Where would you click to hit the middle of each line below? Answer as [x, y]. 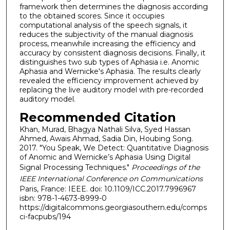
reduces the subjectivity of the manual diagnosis [106, 34]
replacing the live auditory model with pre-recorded [111, 90]
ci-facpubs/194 [45, 217]
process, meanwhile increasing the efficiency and [107, 43]
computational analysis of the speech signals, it [103, 25]
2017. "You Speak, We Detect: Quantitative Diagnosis [114, 148]
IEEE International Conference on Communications [111, 179]
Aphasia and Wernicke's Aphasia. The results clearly [110, 71]
